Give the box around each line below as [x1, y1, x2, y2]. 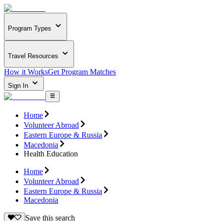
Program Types [8, 25, 51, 33]
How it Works [4, 68, 48, 76]
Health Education [24, 149, 78, 158]
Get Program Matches [48, 68, 116, 76]
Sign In [8, 82, 30, 90]
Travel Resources [8, 52, 58, 60]
